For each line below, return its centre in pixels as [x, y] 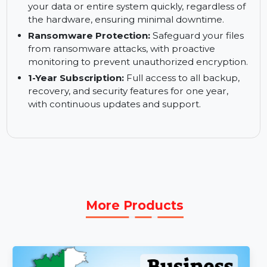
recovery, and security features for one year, [135, 152]
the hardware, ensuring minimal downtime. [133, 77]
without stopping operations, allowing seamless [142, 18]
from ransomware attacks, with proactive [128, 107]
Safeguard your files [207, 93]
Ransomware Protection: [94, 93]
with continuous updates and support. [120, 165]
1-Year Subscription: [80, 138]
